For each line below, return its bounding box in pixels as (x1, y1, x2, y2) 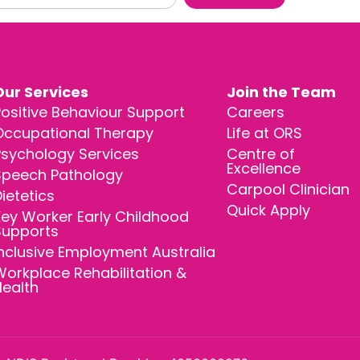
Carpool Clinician (227, 179, 350, 199)
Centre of (227, 144, 296, 164)
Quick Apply (227, 200, 311, 220)
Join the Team (227, 82, 337, 102)
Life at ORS (227, 123, 303, 143)
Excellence (227, 158, 301, 178)
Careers (227, 102, 285, 122)
